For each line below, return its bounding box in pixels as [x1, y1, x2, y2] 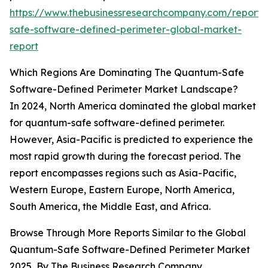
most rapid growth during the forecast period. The [10, 150, 241, 163]
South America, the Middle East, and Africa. [10, 200, 211, 213]
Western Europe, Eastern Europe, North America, [10, 184, 234, 196]
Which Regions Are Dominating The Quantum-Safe [10, 66, 244, 79]
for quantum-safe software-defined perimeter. [10, 117, 224, 129]
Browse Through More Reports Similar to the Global [10, 227, 246, 239]
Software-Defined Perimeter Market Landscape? [10, 83, 238, 96]
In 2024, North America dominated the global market [10, 100, 256, 112]
